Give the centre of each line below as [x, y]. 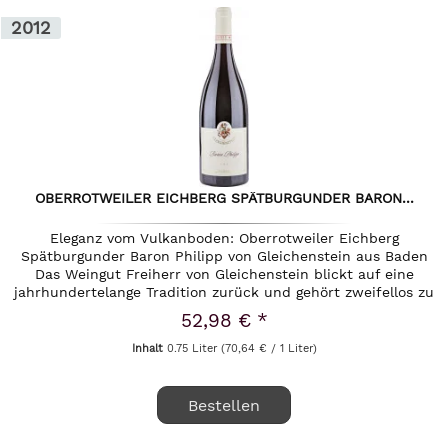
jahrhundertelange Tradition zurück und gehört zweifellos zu [224, 291]
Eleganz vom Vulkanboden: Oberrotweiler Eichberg [224, 237]
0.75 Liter [193, 348]
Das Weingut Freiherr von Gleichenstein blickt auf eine [224, 273]
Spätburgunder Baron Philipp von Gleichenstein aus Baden [224, 255]
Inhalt [149, 348]
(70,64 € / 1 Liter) [268, 348]
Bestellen [224, 405]
